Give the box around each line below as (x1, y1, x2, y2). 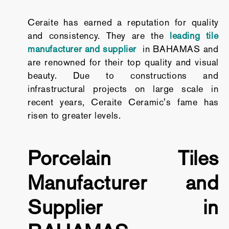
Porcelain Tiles (27, 146, 219, 170)
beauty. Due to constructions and (27, 70, 219, 81)
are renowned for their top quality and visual (27, 57, 219, 68)
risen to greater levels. (27, 110, 121, 121)
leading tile (169, 30, 219, 41)
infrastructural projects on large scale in (27, 83, 219, 95)
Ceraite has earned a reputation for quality (27, 17, 219, 28)
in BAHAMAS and (136, 43, 219, 55)
